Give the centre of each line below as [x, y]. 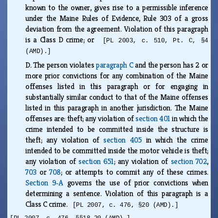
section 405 [123, 140]
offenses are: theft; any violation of [81, 118]
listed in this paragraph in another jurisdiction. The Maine [117, 108]
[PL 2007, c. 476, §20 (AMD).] [125, 205]
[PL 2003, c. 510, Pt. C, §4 [155, 40]
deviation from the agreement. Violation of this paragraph [117, 29]
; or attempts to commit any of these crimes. [134, 172]
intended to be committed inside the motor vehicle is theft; [117, 150]
